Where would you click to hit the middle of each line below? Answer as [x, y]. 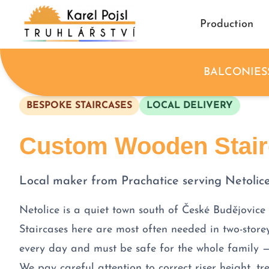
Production [226, 25]
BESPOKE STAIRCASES [79, 106]
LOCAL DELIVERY [190, 106]
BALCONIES [235, 73]
